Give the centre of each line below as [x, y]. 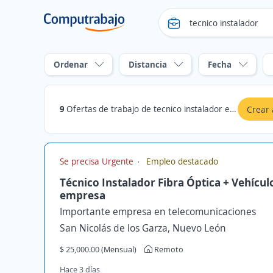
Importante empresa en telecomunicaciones [158, 211]
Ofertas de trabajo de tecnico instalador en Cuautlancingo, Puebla [148, 109]
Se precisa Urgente [98, 161]
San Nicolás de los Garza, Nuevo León [143, 228]
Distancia [148, 64]
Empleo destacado [181, 161]
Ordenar [71, 64]
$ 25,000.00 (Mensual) [98, 249]
